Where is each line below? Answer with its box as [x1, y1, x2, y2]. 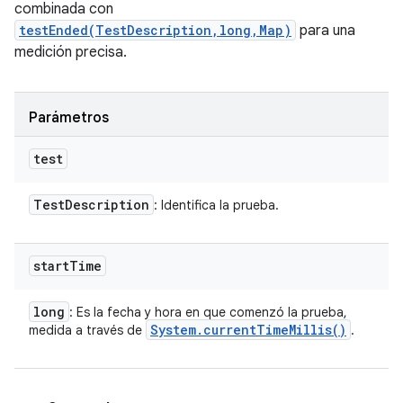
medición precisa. [14, 43, 127, 61]
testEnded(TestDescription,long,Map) [19, 22, 291, 39]
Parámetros [29, 109, 109, 127]
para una [296, 22, 355, 40]
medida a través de [29, 322, 146, 338]
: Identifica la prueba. [154, 197, 279, 213]
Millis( [289, 321, 339, 338]
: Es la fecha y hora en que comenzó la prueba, [69, 304, 347, 320]
